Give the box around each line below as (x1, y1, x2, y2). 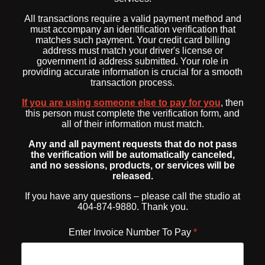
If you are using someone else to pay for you (21, 98, 221, 108)
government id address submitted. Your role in (37, 56, 228, 67)
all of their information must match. (61, 119, 204, 130)
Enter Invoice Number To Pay (68, 227, 193, 238)
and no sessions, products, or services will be (30, 160, 235, 171)
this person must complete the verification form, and (25, 108, 240, 119)
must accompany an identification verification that (30, 24, 235, 35)
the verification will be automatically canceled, (30, 150, 235, 160)
